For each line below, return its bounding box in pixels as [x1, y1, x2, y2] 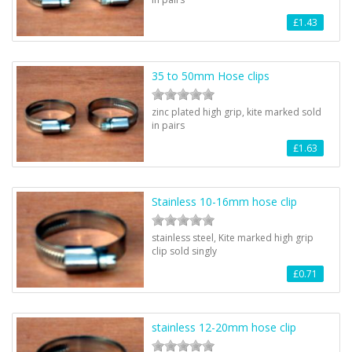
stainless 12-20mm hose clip [152, 320, 297, 335]
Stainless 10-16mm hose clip [152, 194, 298, 209]
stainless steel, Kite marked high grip [152, 231, 314, 244]
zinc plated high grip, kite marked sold [152, 105, 322, 119]
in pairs [152, 119, 185, 132]
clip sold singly [152, 244, 218, 258]
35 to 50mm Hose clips [152, 68, 270, 83]
